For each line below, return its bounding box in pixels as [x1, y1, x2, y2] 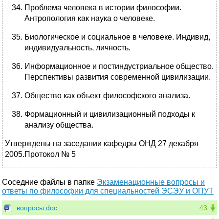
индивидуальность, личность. [24, 44, 131, 52]
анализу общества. [24, 121, 93, 130]
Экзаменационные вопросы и [97, 178, 205, 187]
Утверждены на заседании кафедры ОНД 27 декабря [5, 139, 198, 148]
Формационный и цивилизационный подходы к [24, 110, 195, 119]
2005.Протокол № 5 [5, 150, 76, 159]
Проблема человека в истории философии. [24, 3, 181, 12]
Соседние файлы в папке [2, 178, 97, 187]
